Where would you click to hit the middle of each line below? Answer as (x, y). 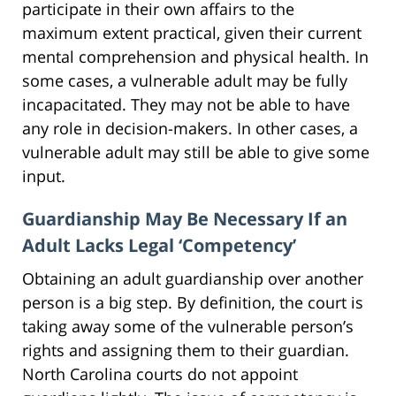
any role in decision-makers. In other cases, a (190, 128)
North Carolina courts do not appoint (160, 373)
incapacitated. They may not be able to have (186, 104)
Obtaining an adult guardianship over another (193, 278)
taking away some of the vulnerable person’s (188, 326)
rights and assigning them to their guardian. (186, 350)
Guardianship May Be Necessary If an (185, 218)
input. (44, 175)
